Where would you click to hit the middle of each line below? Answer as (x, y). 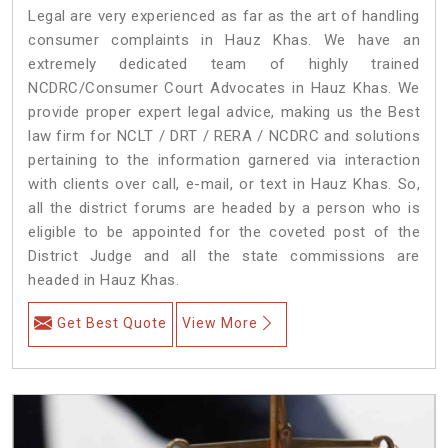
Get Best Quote (112, 322)
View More (220, 322)
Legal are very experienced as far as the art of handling (224, 15)
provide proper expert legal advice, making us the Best (224, 111)
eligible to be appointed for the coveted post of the (224, 231)
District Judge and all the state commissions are (224, 255)
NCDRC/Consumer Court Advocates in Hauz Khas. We (224, 87)
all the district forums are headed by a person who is (224, 207)
